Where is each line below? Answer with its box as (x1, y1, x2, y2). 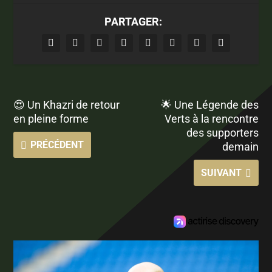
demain (222, 140, 259, 153)
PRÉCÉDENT (30, 138, 84, 151)
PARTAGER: (104, 15, 162, 28)
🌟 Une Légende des (160, 98, 259, 111)
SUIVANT (200, 166, 242, 178)
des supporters (186, 126, 259, 139)
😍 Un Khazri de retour (13, 98, 120, 111)
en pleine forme (13, 112, 89, 125)
